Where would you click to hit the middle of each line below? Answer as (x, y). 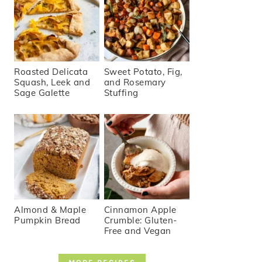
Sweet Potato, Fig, (143, 71)
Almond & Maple (50, 209)
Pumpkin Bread (47, 220)
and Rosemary (135, 82)
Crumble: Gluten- (140, 220)
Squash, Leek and (52, 82)
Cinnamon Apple (140, 209)
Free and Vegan (137, 230)
